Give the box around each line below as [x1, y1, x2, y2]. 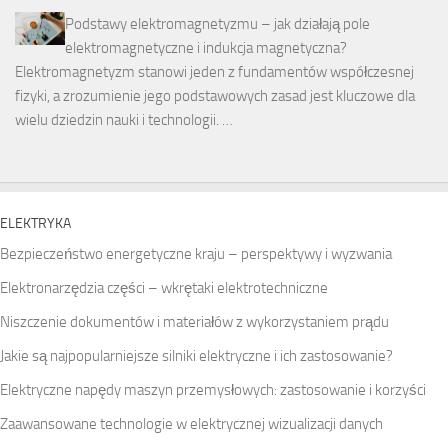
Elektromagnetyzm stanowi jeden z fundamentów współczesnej [15, 63, 414, 81]
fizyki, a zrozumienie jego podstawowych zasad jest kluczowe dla [15, 87, 415, 105]
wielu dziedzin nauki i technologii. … [15, 111, 233, 129]
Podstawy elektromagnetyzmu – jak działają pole [65, 15, 370, 33]
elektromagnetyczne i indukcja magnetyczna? [65, 39, 347, 57]
